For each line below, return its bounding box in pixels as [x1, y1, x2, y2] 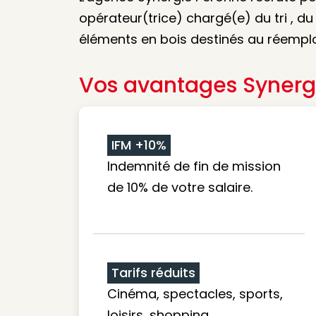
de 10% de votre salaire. [107, 178, 253, 196]
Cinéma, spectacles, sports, [107, 285, 283, 303]
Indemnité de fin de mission [107, 157, 281, 175]
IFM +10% [111, 136, 166, 154]
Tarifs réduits [111, 264, 195, 281]
